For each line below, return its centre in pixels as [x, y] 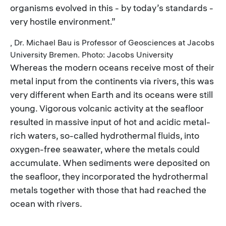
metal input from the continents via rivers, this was [112, 81]
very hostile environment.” [63, 21]
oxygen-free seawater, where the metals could [105, 149]
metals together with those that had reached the [108, 190]
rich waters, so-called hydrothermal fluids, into [105, 135]
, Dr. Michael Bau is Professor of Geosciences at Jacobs [112, 42]
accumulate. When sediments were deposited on [110, 162]
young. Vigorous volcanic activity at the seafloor [107, 108]
